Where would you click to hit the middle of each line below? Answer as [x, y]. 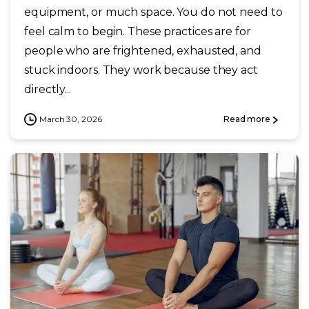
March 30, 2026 [71, 119]
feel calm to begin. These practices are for [138, 32]
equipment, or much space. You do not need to [153, 12]
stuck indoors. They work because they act [141, 70]
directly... [48, 90]
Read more [247, 119]
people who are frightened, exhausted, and [143, 51]
